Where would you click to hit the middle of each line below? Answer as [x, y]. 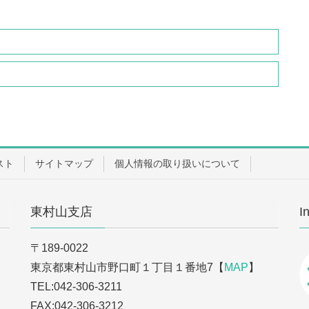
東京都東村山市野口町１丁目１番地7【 [127, 267]
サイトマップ [64, 163]
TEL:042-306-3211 [76, 286]
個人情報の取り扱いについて [177, 163]
